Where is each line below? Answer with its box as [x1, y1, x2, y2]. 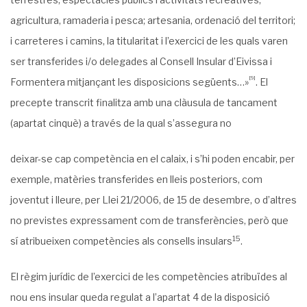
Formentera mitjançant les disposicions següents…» [10, 76, 249, 88]
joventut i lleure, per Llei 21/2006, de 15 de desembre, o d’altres [10, 194, 297, 206]
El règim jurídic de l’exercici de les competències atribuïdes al [10, 271, 287, 282]
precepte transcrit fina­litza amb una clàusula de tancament [10, 97, 278, 108]
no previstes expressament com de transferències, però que [10, 214, 288, 226]
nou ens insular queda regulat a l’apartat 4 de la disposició [10, 291, 270, 303]
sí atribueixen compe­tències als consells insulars [10, 235, 232, 247]
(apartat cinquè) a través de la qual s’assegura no [10, 117, 232, 129]
